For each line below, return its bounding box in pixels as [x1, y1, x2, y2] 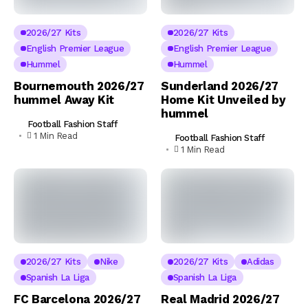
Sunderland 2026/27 [161, 79, 278, 93]
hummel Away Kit [14, 93, 114, 107]
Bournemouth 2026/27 [14, 79, 144, 93]
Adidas [246, 256, 274, 267]
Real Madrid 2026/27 [161, 292, 280, 307]
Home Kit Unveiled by [161, 93, 286, 107]
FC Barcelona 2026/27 [14, 292, 141, 307]
